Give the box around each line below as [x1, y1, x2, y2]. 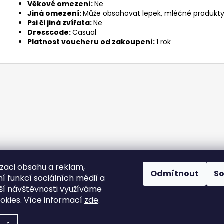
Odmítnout [150, 168, 199, 179]
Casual [72, 27, 96, 37]
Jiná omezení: [27, 8, 83, 18]
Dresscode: [27, 27, 72, 37]
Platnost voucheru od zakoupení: [27, 36, 156, 47]
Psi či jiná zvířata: [27, 17, 93, 28]
